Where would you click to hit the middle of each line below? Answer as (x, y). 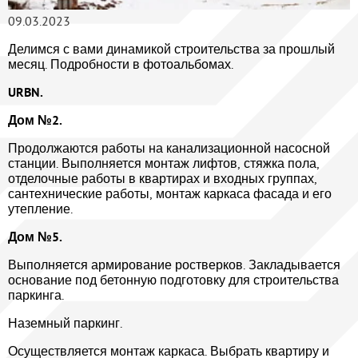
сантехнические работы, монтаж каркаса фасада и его (170, 194)
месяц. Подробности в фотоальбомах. (121, 64)
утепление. (40, 209)
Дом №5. (35, 237)
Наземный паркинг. (65, 323)
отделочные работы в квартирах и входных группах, (163, 179)
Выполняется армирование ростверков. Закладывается (174, 265)
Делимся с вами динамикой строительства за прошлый (171, 49)
